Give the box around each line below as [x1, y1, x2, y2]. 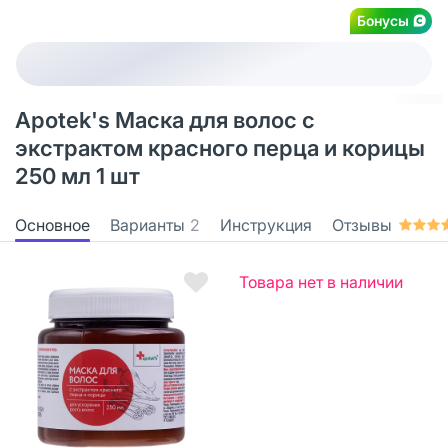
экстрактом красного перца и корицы [15, 135, 425, 161]
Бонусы [357, 11, 409, 29]
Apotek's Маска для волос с [15, 107, 315, 133]
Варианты [110, 214, 185, 235]
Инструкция [220, 214, 312, 235]
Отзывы [332, 214, 392, 235]
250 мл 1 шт [15, 163, 140, 189]
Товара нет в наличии [239, 271, 403, 292]
